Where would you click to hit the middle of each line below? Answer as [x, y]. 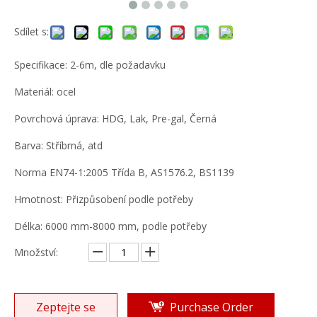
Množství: [36, 252]
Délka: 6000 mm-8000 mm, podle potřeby [110, 226]
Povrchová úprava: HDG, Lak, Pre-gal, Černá [115, 118]
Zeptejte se [66, 307]
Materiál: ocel [45, 91]
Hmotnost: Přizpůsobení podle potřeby [104, 199]
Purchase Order [212, 307]
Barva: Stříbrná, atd [58, 145]
